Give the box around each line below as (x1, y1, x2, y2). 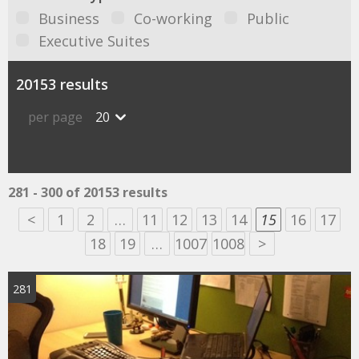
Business (38, 9, 99, 28)
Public (247, 9, 289, 28)
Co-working (134, 9, 212, 28)
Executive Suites (38, 31, 150, 50)
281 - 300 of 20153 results (8, 184, 167, 201)
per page (28, 108, 83, 126)
